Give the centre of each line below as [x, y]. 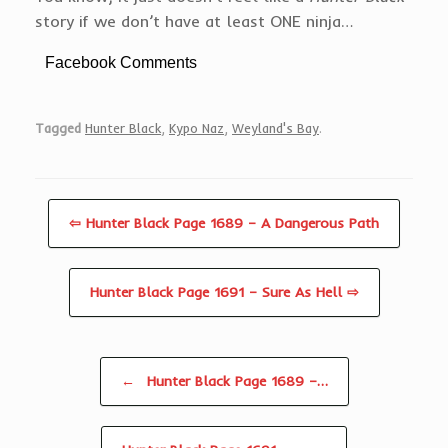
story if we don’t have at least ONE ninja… [194, 20]
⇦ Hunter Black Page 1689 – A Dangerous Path [224, 223]
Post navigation [71, 367]
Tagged [58, 128]
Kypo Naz [196, 128]
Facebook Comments [121, 62]
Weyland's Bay [275, 128]
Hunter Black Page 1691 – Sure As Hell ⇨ [224, 292]
